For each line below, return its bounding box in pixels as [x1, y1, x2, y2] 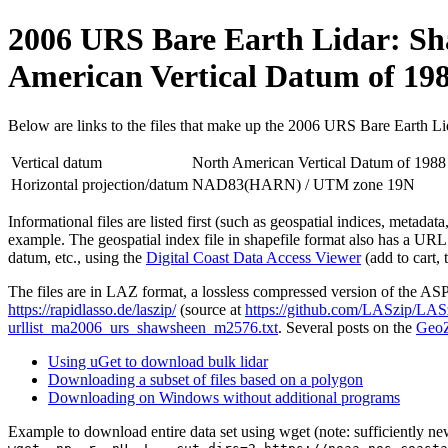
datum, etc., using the [8, 248, 146, 266]
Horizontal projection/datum [11, 175, 188, 193]
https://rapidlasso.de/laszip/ [8, 300, 176, 318]
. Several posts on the [278, 318, 416, 336]
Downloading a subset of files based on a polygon [48, 370, 363, 388]
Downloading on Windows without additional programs [48, 388, 400, 406]
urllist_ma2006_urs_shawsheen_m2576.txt [8, 318, 278, 336]
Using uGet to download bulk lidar [48, 352, 268, 370]
